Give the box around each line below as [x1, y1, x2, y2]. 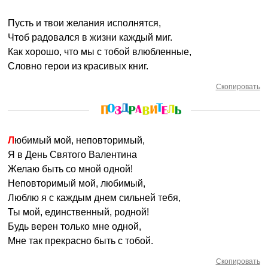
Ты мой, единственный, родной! [8, 207, 150, 217]
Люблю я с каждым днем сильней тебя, [8, 193, 181, 203]
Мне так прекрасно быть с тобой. [8, 236, 154, 246]
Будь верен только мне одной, [8, 221, 142, 232]
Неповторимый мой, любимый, [8, 178, 146, 188]
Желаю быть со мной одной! [8, 164, 133, 174]
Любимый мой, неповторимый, [14, 135, 145, 145]
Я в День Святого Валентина [8, 150, 138, 160]
